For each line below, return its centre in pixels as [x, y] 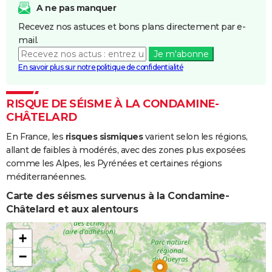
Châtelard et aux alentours [72, 209]
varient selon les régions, [195, 136]
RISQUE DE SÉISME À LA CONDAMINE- [112, 104]
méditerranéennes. [46, 176]
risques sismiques [104, 136]
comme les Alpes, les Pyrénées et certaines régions [114, 163]
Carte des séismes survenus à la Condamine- [117, 195]
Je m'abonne [181, 54]
